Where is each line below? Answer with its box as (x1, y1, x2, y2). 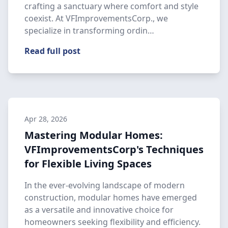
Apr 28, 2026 (24, 114, 67, 124)
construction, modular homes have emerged (24, 192, 197, 203)
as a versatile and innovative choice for (24, 204, 174, 215)
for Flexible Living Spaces (24, 157, 152, 170)
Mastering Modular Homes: (24, 128, 163, 142)
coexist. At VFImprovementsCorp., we (24, 13, 168, 24)
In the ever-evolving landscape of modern (24, 180, 185, 191)
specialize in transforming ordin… (24, 25, 154, 36)
